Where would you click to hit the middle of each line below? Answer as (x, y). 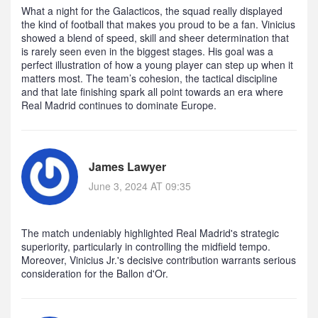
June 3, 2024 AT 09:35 (140, 186)
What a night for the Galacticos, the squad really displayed (152, 11)
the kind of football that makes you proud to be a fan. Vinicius (158, 24)
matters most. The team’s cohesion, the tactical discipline (149, 78)
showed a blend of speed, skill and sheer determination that (155, 38)
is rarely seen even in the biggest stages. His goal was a (147, 51)
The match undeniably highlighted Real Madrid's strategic (150, 233)
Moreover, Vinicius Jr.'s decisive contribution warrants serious (159, 260)
